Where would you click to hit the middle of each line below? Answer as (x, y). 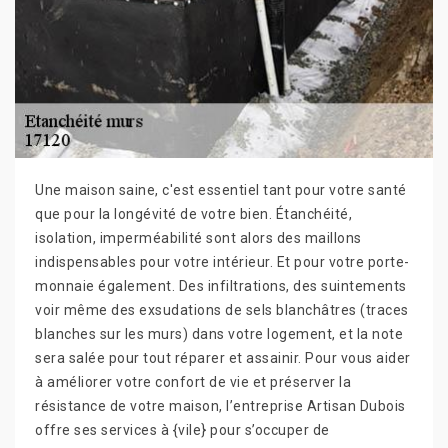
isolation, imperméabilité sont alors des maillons (198, 238)
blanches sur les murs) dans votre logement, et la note (219, 334)
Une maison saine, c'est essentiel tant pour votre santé (221, 190)
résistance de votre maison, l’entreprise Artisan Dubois (220, 406)
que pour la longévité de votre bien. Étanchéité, (193, 214)
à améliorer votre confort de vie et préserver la (193, 382)
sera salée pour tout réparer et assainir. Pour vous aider (223, 358)
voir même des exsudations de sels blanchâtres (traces (222, 310)
